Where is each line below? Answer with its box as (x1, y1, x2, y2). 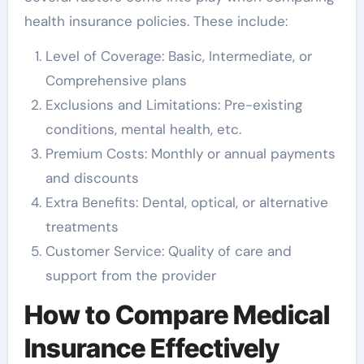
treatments (45, 218, 119, 236)
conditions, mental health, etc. (45, 120, 241, 138)
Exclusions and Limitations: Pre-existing (45, 96, 302, 114)
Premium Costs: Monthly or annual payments (45, 145, 336, 162)
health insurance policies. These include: (24, 12, 288, 30)
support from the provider (45, 266, 216, 284)
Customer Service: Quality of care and (45, 242, 292, 260)
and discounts (45, 169, 139, 187)
